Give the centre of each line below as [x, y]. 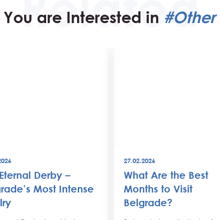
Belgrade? [148, 202]
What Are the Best [166, 175]
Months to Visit [158, 189]
